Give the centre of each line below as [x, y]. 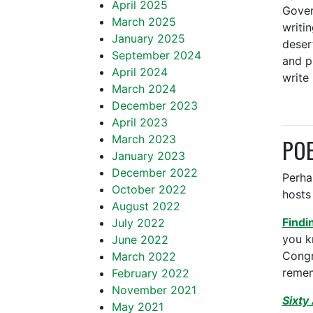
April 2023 [140, 122]
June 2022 [140, 240]
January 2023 [148, 156]
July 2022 [138, 223]
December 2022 [155, 173]
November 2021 [154, 290]
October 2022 [149, 189]
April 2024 [140, 72]
